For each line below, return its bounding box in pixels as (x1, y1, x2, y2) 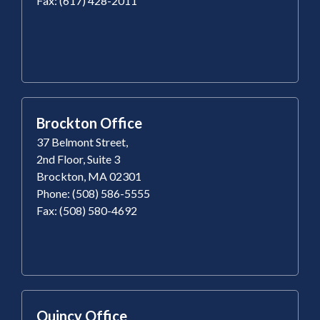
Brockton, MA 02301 (36, 169, 141, 183)
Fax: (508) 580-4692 (36, 203, 137, 217)
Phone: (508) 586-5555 (36, 186, 150, 200)
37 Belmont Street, (36, 134, 128, 149)
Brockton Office (36, 114, 142, 131)
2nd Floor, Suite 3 (36, 151, 120, 166)
